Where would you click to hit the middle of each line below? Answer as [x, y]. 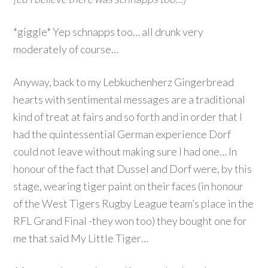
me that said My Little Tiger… [81, 238]
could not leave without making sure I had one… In [125, 151]
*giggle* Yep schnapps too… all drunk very [109, 32]
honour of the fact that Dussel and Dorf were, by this [133, 169]
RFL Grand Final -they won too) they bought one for [130, 221]
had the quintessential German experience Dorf [122, 134]
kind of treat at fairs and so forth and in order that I [128, 117]
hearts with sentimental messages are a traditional [130, 99]
